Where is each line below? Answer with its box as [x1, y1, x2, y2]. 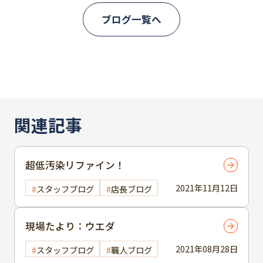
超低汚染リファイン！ [25, 157, 125, 172]
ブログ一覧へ [102, 12, 161, 27]
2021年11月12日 [176, 181, 238, 194]
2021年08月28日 [176, 242, 238, 255]
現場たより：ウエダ [25, 218, 115, 233]
